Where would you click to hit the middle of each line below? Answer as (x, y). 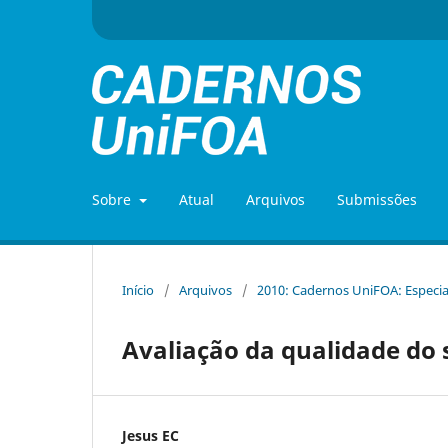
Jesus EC (150, 435)
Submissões (376, 199)
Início (138, 289)
